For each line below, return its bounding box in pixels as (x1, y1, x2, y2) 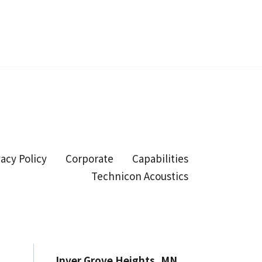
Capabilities (132, 150, 189, 166)
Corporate (65, 150, 114, 166)
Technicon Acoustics (91, 168, 189, 183)
